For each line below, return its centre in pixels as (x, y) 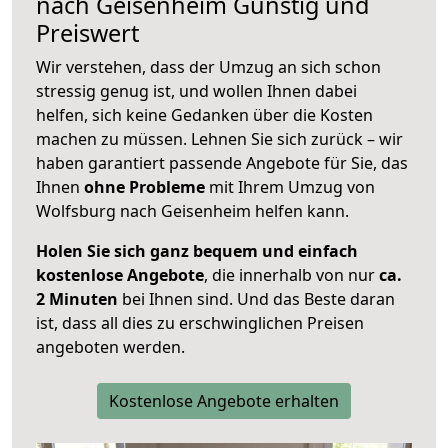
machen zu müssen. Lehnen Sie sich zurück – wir (219, 139)
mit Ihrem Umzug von (290, 187)
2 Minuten (77, 299)
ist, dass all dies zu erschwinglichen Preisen (200, 323)
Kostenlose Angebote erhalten (224, 401)
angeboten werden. (110, 347)
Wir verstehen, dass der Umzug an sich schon (208, 67)
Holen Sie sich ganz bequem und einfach (197, 251)
